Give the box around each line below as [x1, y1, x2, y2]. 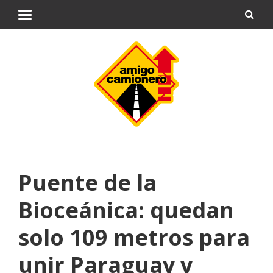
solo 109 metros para [18, 222, 250, 252]
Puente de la [18, 168, 157, 197]
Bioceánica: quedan [18, 195, 234, 225]
